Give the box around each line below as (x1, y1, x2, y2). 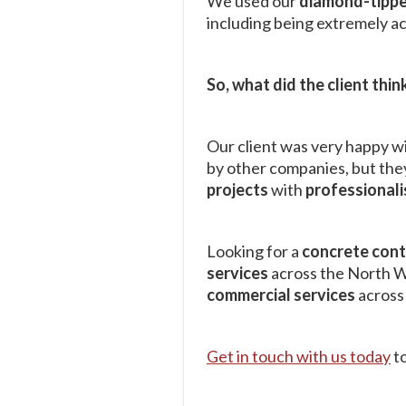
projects (207, 179, 271, 199)
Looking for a (207, 240, 302, 261)
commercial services (207, 284, 358, 304)
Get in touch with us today (207, 345, 391, 366)
